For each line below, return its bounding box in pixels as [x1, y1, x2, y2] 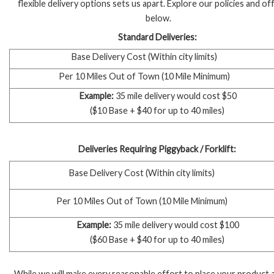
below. [145, 12, 171, 23]
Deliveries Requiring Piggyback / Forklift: [78, 144, 236, 155]
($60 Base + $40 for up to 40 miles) [90, 234, 224, 245]
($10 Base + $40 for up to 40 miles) [90, 105, 224, 116]
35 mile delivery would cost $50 [114, 90, 237, 101]
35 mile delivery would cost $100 [111, 220, 239, 231]
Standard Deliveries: [117, 31, 197, 42]
